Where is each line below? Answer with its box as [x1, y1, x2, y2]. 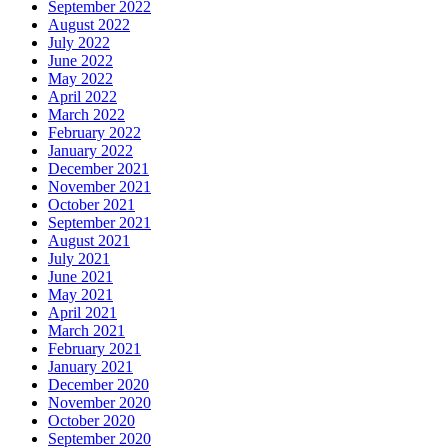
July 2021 [48, 250, 110, 268]
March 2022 [48, 106, 125, 124]
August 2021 [48, 232, 130, 250]
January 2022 [48, 142, 133, 160]
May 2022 [48, 70, 113, 88]
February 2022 [48, 124, 141, 142]
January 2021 [48, 358, 133, 376]
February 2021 [48, 340, 141, 358]
